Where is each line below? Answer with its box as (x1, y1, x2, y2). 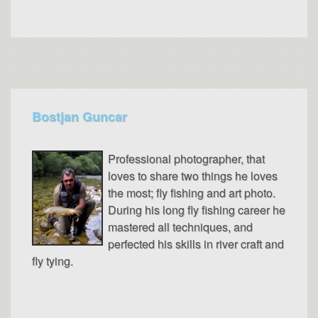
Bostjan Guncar (32, 106, 127, 126)
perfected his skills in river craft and (108, 235, 284, 252)
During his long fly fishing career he (108, 201, 285, 218)
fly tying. (32, 252, 73, 269)
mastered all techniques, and (108, 218, 253, 235)
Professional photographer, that (108, 150, 265, 167)
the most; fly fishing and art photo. (108, 184, 275, 201)
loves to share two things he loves (108, 167, 278, 184)
